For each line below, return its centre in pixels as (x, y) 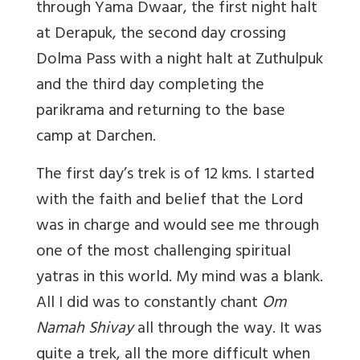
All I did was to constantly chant (149, 305)
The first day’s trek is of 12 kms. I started (175, 176)
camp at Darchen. (96, 138)
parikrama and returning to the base (161, 112)
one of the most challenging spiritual (164, 253)
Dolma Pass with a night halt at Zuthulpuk (180, 61)
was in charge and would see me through (178, 227)
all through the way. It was (229, 330)
